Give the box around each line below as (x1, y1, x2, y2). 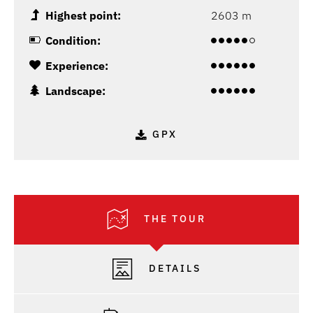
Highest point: (45, 8, 121, 23)
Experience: (45, 59, 108, 73)
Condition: (45, 34, 101, 48)
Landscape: (45, 84, 105, 99)
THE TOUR (140, 212, 206, 225)
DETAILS (145, 261, 201, 275)
